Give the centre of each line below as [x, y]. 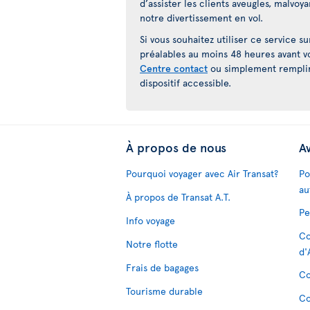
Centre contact [174, 68]
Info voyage [151, 220]
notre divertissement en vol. [201, 18]
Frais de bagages [162, 267]
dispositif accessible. [185, 83]
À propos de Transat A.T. [178, 197]
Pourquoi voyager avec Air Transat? [202, 173]
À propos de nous [176, 147]
